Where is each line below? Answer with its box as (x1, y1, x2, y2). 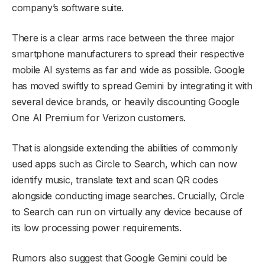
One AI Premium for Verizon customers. (12, 112, 186, 124)
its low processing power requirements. (12, 222, 182, 234)
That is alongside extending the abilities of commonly (12, 142, 238, 154)
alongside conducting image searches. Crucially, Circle (12, 190, 244, 202)
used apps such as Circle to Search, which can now (12, 158, 237, 170)
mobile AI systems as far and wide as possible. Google (12, 64, 245, 76)
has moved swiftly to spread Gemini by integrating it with (12, 80, 253, 92)
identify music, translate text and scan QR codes (12, 174, 218, 186)
